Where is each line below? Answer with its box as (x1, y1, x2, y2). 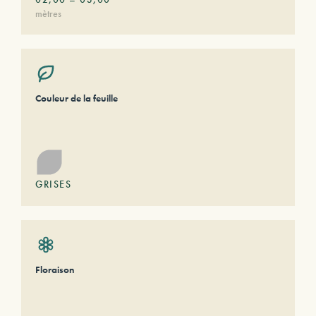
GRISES (35, 178, 71, 190)
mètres (35, 7, 61, 20)
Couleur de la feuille (35, 92, 118, 104)
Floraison (35, 263, 74, 276)
